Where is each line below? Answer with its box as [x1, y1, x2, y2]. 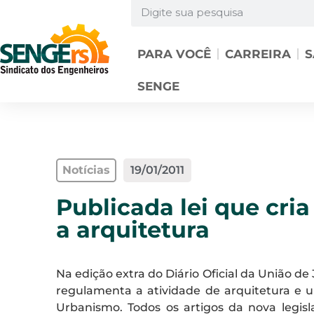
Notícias [62, 163, 110, 177]
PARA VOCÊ [137, 47, 211, 61]
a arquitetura [56, 216, 210, 243]
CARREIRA [224, 47, 291, 61]
